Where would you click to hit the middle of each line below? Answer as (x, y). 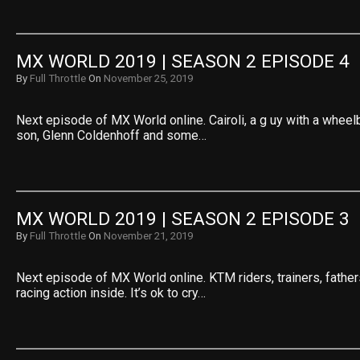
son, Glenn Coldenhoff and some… (111, 135)
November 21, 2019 (148, 236)
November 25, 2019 (148, 78)
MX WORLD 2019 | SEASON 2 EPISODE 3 (183, 219)
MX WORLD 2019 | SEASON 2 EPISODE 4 (183, 61)
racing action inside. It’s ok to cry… (111, 293)
